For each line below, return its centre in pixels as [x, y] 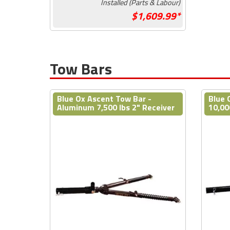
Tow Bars [81, 69]
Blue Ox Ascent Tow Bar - [104, 98]
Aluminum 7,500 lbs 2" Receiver [116, 107]
